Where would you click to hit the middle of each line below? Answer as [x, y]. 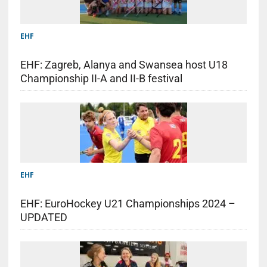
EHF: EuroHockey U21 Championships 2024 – [128, 203]
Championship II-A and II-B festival [101, 78]
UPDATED [44, 217]
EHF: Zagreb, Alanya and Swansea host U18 [124, 64]
